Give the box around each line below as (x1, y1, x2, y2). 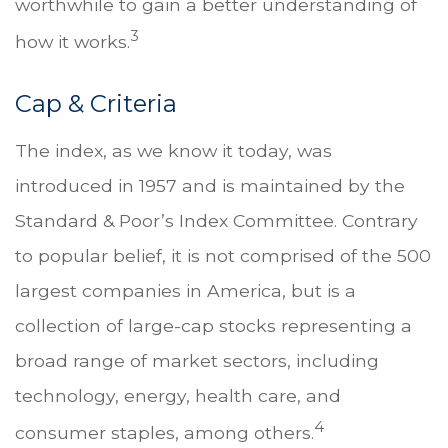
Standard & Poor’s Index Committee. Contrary (15, 209, 418, 231)
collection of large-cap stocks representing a (15, 314, 412, 336)
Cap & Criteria (15, 88, 177, 118)
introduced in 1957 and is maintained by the (15, 174, 405, 196)
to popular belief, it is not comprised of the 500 (15, 244, 431, 266)
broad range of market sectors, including (15, 349, 379, 371)
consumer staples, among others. (15, 421, 314, 443)
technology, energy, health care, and (15, 384, 341, 406)
